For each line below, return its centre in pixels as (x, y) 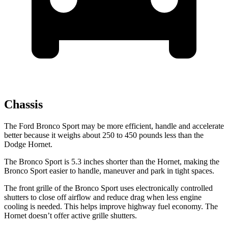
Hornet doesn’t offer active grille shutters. (70, 216)
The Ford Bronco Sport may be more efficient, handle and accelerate (114, 126)
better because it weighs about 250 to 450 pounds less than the (104, 135)
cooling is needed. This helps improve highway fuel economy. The (111, 207)
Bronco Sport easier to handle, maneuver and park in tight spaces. (109, 171)
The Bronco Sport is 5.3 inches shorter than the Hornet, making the (112, 162)
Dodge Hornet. (28, 145)
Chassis (23, 105)
